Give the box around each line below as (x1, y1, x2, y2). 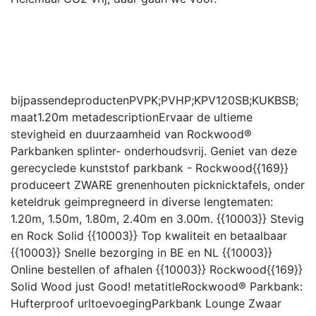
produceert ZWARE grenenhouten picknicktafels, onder (11, 177, 305, 192)
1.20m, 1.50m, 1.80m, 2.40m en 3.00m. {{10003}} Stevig (11, 211, 304, 226)
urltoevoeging (78, 296, 152, 310)
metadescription (72, 109, 159, 124)
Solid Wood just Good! (11, 279, 130, 293)
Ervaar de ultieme (159, 109, 253, 124)
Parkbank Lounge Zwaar (152, 296, 281, 310)
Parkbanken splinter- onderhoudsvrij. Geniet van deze (11, 143, 297, 158)
